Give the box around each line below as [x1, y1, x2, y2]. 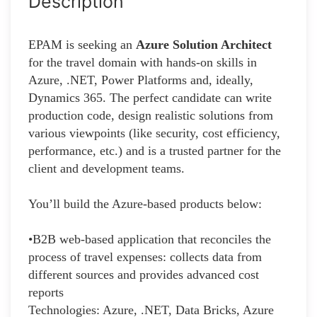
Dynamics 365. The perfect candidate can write [28, 90, 272, 105]
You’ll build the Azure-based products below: [28, 196, 262, 211]
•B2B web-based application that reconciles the [28, 231, 271, 246]
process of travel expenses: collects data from [28, 249, 262, 264]
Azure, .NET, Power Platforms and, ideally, [28, 72, 253, 87]
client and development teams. [28, 161, 185, 175]
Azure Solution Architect [136, 37, 272, 52]
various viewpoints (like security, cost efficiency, [28, 125, 280, 140]
